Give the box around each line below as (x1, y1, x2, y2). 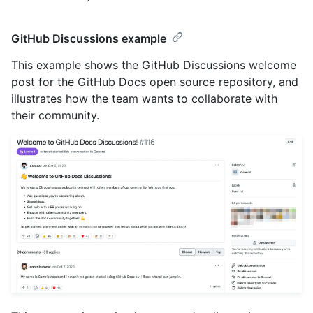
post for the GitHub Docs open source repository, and (11, 74, 298, 89)
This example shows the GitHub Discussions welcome (11, 57, 296, 72)
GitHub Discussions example (11, 31, 166, 45)
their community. (11, 108, 99, 122)
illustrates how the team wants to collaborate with (11, 91, 277, 105)
